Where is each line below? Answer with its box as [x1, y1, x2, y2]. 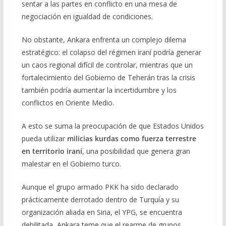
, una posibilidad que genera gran [82, 146, 190, 156]
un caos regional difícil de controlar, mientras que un [21, 60, 193, 70]
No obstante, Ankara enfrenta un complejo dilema [21, 34, 186, 44]
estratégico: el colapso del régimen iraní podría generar [21, 47, 201, 57]
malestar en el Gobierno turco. [21, 158, 121, 168]
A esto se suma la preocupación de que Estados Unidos [21, 121, 204, 131]
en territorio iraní [21, 146, 82, 156]
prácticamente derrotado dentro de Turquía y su [21, 194, 179, 204]
